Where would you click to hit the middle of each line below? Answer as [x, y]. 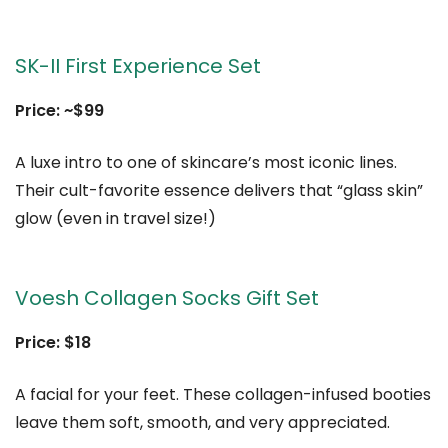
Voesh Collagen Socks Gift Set [167, 298]
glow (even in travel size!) [115, 219]
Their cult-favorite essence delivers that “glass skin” [219, 191]
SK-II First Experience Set [138, 66]
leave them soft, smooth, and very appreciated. [202, 423]
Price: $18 [53, 343]
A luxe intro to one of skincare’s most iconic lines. [206, 163]
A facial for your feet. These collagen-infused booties [223, 395]
